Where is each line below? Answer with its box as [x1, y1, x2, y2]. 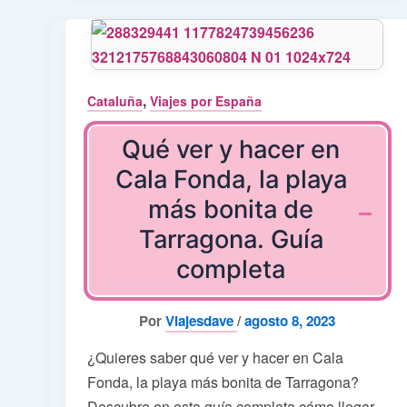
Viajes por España [150, 92, 262, 111]
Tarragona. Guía [138, 224, 323, 255]
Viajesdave [165, 311, 238, 332]
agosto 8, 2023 [244, 311, 336, 332]
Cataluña [87, 92, 143, 111]
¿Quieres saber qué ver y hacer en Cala [87, 347, 343, 369]
